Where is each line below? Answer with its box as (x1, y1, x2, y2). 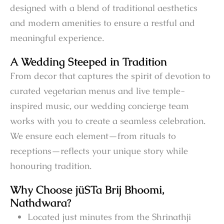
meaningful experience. (10, 32, 104, 44)
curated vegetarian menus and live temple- (10, 85, 185, 97)
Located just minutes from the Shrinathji (27, 211, 191, 223)
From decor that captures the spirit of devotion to (10, 70, 210, 82)
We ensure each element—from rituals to (10, 130, 176, 142)
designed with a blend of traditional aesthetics (10, 2, 197, 14)
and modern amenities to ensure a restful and (10, 17, 195, 29)
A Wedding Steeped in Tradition (10, 54, 167, 69)
